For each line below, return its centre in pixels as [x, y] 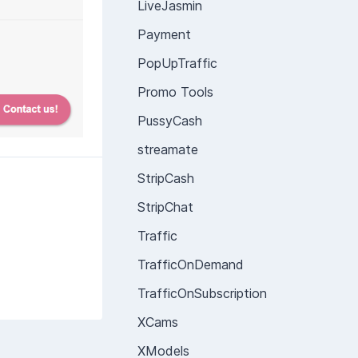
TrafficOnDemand [191, 265]
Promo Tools [175, 92]
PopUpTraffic [177, 63]
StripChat [165, 207]
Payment [164, 34]
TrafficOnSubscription [202, 293]
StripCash [166, 178]
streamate [168, 149]
